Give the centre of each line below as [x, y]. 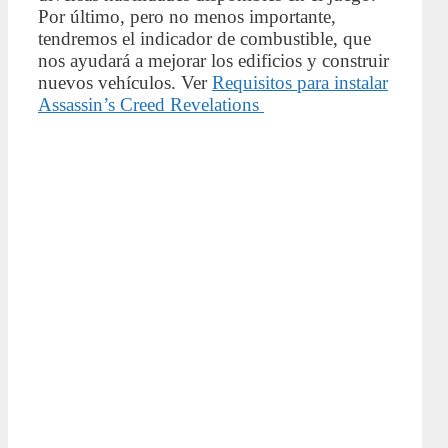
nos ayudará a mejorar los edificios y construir [213, 61]
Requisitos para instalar [300, 83]
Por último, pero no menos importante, [187, 17]
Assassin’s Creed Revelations [151, 105]
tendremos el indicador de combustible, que [204, 39]
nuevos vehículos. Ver [125, 83]
